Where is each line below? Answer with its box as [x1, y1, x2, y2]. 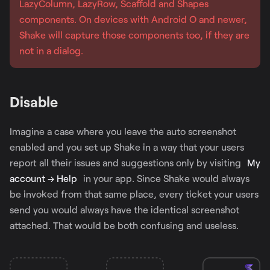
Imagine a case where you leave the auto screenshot [10, 125, 236, 137]
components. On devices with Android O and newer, [19, 13, 247, 25]
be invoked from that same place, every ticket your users [10, 187, 259, 199]
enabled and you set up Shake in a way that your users [10, 140, 244, 152]
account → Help [10, 172, 77, 184]
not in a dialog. [19, 44, 83, 56]
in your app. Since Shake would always [81, 172, 250, 184]
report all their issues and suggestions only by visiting [10, 156, 243, 168]
